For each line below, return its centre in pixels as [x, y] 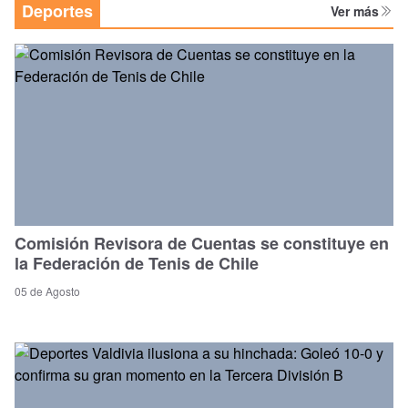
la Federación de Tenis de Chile [137, 263]
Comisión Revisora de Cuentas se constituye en [202, 243]
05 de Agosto [47, 291]
